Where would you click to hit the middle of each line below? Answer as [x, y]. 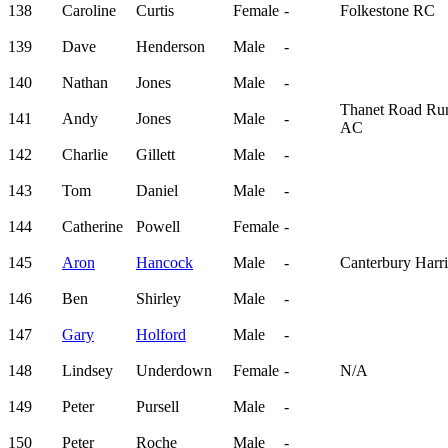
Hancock [164, 263]
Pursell [157, 407]
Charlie [85, 155]
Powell [158, 227]
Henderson [170, 47]
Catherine [92, 227]
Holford [161, 335]
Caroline [89, 11]
